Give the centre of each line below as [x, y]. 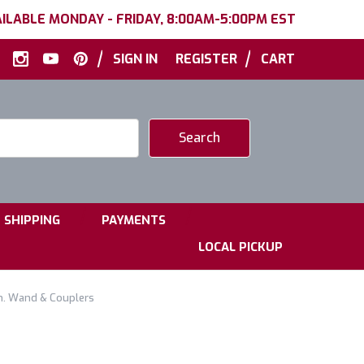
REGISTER [206, 59]
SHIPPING [32, 220]
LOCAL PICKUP [240, 247]
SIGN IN [135, 59]
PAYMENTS [134, 220]
